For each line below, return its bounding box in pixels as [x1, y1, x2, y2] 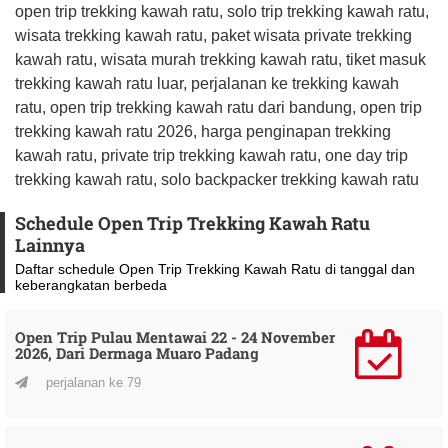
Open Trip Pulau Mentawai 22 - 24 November [15, 326, 335, 347]
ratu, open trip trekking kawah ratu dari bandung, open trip [15, 98, 422, 116]
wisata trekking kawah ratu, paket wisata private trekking [15, 26, 412, 44]
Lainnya [15, 232, 85, 257]
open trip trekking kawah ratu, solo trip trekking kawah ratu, [15, 2, 429, 20]
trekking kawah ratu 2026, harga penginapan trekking [15, 122, 391, 140]
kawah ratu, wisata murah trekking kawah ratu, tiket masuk [15, 50, 426, 68]
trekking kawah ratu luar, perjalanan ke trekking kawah [15, 74, 399, 92]
